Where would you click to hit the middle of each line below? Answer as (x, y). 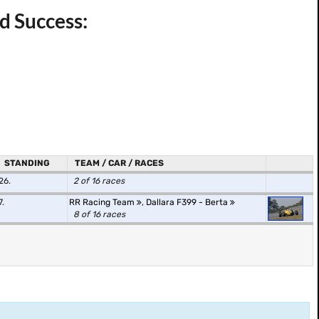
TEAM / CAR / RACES (119, 163)
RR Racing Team (103, 202)
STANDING (27, 163)
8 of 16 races (99, 214)
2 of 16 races (99, 181)
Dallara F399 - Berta (188, 202)
